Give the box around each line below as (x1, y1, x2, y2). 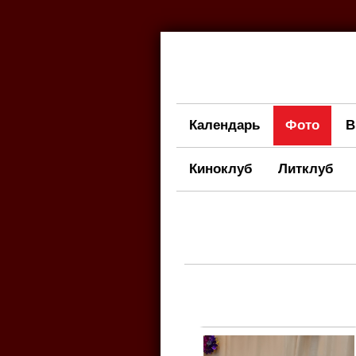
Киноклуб (189, 161, 253, 177)
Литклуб (278, 161, 335, 177)
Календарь (189, 118, 261, 133)
